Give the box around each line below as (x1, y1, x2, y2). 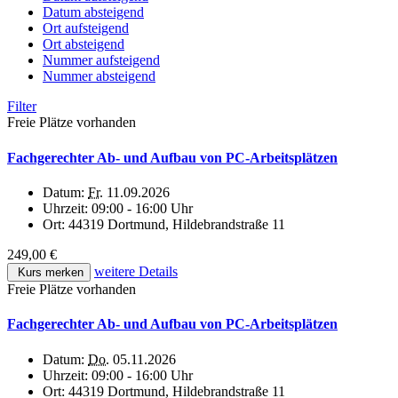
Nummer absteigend (43, 68, 155, 84)
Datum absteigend (43, 4, 144, 20)
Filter (7, 99, 36, 115)
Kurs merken (14, 266, 84, 279)
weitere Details (94, 264, 178, 279)
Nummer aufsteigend (43, 52, 160, 68)
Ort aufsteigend (43, 20, 129, 36)
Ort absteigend (43, 36, 124, 52)
